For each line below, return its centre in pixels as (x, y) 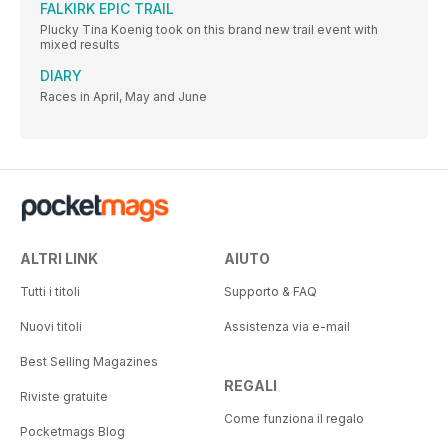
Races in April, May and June (123, 96)
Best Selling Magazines (89, 361)
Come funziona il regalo (294, 418)
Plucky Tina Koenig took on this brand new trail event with (209, 29)
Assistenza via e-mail (287, 326)
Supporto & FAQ (270, 291)
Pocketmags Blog (72, 431)
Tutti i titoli (50, 291)
